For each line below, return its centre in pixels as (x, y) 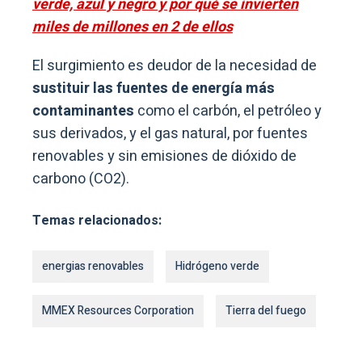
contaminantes (85, 111)
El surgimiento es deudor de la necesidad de (175, 65)
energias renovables (93, 266)
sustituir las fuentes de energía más (154, 88)
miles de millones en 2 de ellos (133, 27)
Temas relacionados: (97, 220)
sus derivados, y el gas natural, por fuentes (170, 133)
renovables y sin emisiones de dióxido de (164, 156)
